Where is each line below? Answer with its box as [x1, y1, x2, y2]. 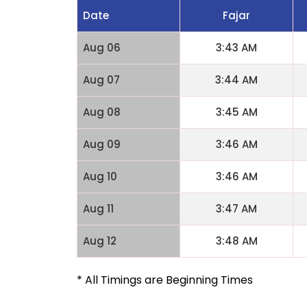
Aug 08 [83, 105, 121, 119]
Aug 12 [83, 234, 116, 248]
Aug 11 [83, 201, 114, 216]
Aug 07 [83, 73, 120, 87]
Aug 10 [83, 169, 117, 184]
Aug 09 [83, 137, 121, 151]
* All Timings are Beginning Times [77, 272, 253, 288]
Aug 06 [83, 40, 121, 55]
